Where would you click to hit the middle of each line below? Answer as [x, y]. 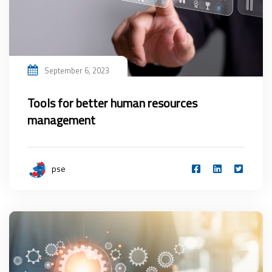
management [61, 120]
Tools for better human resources [112, 103]
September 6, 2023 [77, 70]
